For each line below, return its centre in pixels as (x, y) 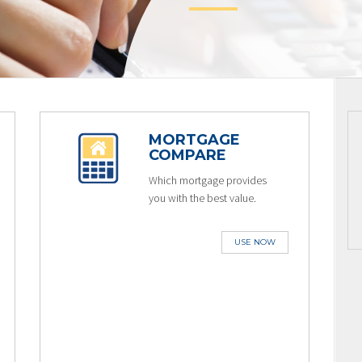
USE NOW (255, 242)
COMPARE (187, 155)
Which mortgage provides (207, 180)
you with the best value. (202, 198)
